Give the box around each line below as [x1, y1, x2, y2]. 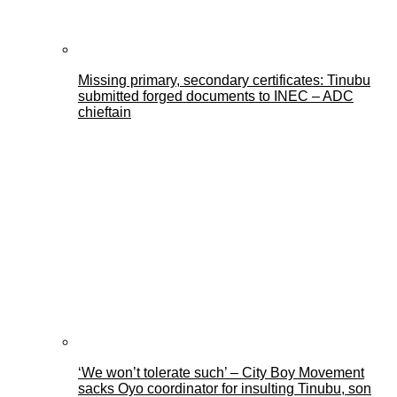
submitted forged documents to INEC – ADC [78, 89, 354, 105]
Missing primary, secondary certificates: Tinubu [78, 73, 370, 89]
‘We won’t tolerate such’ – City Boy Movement [78, 365, 364, 381]
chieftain [78, 105, 131, 121]
